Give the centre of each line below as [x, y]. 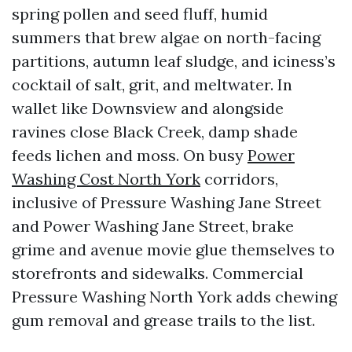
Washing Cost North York [106, 179]
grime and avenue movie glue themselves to [173, 249]
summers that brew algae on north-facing [166, 37]
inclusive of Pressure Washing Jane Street [167, 202]
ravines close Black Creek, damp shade [155, 132]
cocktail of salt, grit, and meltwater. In [152, 84]
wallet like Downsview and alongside [148, 108]
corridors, [239, 179]
